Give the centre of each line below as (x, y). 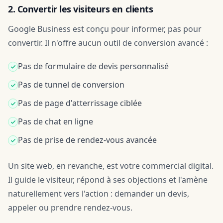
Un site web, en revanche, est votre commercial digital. (111, 166)
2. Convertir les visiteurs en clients (81, 9)
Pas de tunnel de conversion (71, 85)
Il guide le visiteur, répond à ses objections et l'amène (108, 180)
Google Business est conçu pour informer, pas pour (105, 29)
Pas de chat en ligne (56, 121)
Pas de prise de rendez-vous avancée (87, 140)
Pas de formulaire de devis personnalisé (93, 66)
